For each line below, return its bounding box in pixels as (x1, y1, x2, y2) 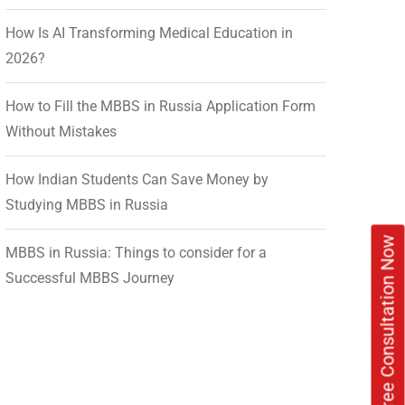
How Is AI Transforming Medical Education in (5, 24, 293, 42)
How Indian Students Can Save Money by (5, 170, 268, 188)
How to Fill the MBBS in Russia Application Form (5, 97, 316, 115)
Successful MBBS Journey (5, 268, 174, 287)
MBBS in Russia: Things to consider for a (5, 243, 267, 261)
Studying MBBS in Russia (5, 195, 168, 213)
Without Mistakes (5, 122, 117, 140)
